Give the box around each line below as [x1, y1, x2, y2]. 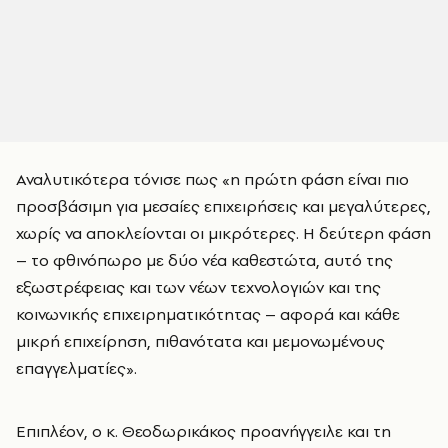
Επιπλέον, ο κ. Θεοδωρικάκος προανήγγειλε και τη [16, 420, 391, 442]
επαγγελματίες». [16, 357, 137, 379]
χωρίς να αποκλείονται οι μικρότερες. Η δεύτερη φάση [16, 222, 431, 244]
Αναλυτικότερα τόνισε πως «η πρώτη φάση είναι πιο [16, 168, 409, 190]
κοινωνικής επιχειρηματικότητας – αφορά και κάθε [16, 303, 400, 325]
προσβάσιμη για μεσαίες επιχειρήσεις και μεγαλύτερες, [16, 195, 431, 217]
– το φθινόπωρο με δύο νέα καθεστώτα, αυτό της [16, 249, 393, 271]
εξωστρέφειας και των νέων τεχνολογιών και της [16, 276, 381, 298]
